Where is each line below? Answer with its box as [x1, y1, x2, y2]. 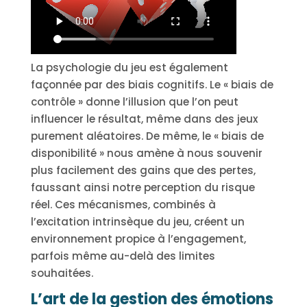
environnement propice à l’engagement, [30, 232, 246, 246]
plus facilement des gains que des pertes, [30, 163, 256, 177]
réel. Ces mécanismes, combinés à [30, 197, 216, 212]
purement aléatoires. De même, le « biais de [30, 129, 264, 143]
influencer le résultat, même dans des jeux [30, 112, 258, 126]
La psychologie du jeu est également [30, 60, 228, 75]
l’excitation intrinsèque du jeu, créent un [30, 214, 245, 229]
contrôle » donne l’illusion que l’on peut [30, 95, 238, 109]
